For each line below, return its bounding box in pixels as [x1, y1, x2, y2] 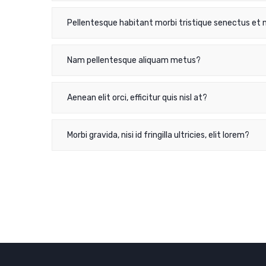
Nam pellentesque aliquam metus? [67, 55, 201, 65]
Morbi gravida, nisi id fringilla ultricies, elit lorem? [67, 130, 249, 140]
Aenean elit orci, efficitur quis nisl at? [67, 93, 207, 103]
